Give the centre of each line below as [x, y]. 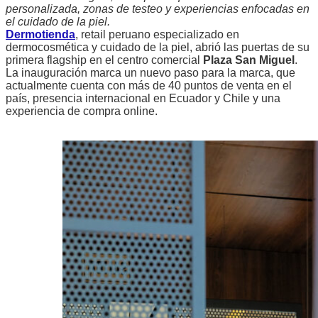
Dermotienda [40, 34]
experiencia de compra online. [82, 111]
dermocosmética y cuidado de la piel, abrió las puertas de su [158, 47]
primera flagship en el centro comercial [104, 60]
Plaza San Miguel [249, 60]
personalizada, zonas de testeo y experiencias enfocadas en [158, 9]
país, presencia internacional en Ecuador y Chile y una [143, 98]
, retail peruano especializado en [157, 34]
